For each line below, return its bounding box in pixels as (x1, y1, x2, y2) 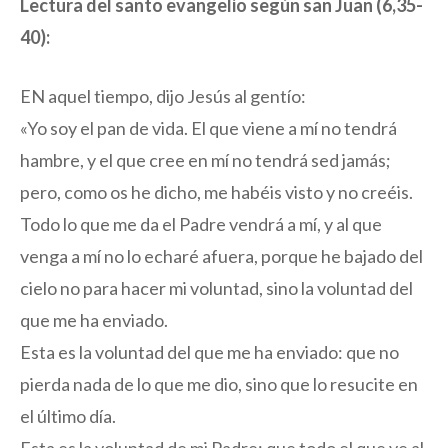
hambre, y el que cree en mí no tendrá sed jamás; (20, 149, 391, 172)
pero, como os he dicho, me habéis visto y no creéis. (20, 181, 413, 204)
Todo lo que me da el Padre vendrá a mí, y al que (20, 213, 382, 236)
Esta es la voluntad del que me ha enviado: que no (20, 341, 399, 364)
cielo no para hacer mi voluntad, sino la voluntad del (20, 277, 413, 300)
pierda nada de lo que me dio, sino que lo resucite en (20, 373, 418, 396)
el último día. (20, 405, 116, 428)
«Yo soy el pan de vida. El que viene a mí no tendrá (20, 117, 397, 140)
